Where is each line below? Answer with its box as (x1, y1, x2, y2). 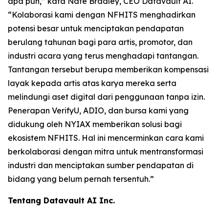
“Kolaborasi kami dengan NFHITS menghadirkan (8, 10, 196, 20)
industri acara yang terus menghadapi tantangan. (8, 51, 198, 61)
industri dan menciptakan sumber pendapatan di (8, 160, 194, 171)
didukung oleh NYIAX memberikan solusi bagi (8, 119, 182, 130)
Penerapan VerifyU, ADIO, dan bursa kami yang (8, 106, 189, 116)
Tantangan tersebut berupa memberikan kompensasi (8, 65, 209, 75)
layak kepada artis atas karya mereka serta (8, 78, 176, 88)
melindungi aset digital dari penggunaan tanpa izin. (8, 92, 205, 102)
